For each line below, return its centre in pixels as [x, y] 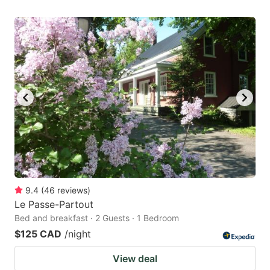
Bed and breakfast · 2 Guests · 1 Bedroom [97, 218]
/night [78, 234]
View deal [135, 258]
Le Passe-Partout [54, 204]
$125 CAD [38, 234]
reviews [72, 190]
